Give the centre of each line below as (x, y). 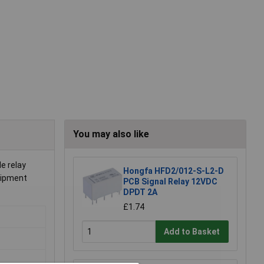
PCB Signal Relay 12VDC (170, 182)
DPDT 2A (140, 192)
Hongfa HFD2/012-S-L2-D (174, 171)
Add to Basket (192, 231)
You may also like (111, 134)
